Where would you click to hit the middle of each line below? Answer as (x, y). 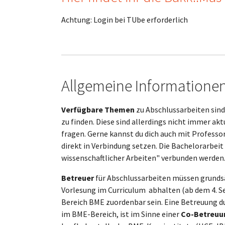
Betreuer (78, 178)
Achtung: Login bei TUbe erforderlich (125, 20)
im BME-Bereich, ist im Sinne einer (121, 214)
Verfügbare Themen (98, 109)
